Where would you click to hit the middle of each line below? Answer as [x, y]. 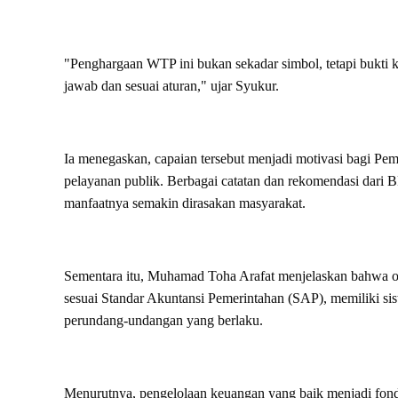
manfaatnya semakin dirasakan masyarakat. [185, 203]
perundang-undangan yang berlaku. [163, 320]
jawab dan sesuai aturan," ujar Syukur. [171, 85]
